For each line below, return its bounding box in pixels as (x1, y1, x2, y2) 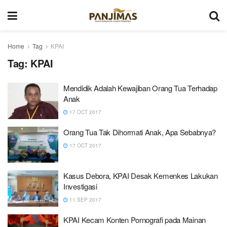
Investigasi (63, 181, 97, 192)
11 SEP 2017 (68, 196, 101, 203)
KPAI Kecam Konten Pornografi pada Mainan (63, 214, 206, 225)
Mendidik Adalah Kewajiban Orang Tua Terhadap (63, 83, 217, 93)
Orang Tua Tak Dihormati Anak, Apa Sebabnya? (63, 126, 216, 137)
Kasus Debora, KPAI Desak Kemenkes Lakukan (63, 170, 218, 181)
